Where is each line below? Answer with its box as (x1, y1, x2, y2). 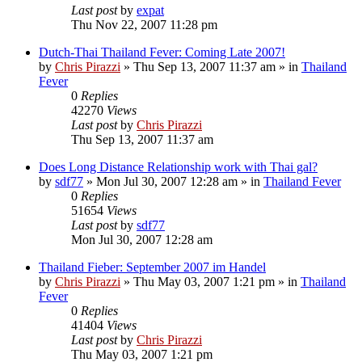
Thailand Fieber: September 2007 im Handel (39, 259, 266, 274)
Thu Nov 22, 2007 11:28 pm (71, 17, 217, 32)
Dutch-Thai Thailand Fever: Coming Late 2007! (39, 44, 285, 59)
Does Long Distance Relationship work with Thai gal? (39, 159, 318, 174)
